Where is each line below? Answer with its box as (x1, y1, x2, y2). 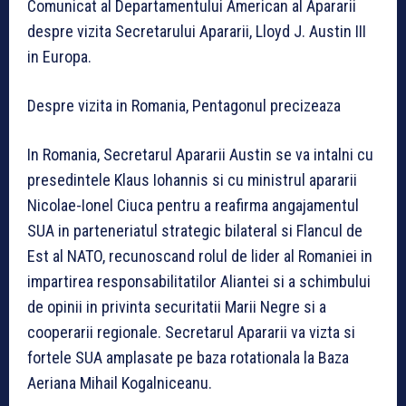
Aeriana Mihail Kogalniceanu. (27, 373, 212, 393)
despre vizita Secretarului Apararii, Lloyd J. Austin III (27, 22, 366, 42)
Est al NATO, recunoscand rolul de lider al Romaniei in (27, 246, 372, 266)
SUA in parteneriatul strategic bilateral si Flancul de (27, 221, 362, 241)
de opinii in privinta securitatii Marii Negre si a (27, 297, 326, 317)
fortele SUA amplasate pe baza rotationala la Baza (27, 348, 349, 368)
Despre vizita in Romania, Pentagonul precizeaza (27, 96, 341, 116)
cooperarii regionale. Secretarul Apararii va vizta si (27, 323, 355, 343)
